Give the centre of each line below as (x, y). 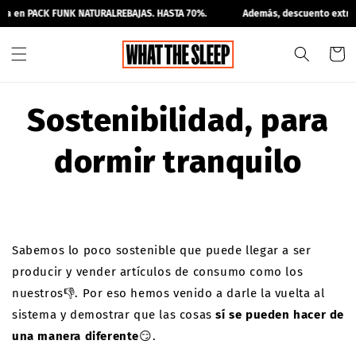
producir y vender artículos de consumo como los (158, 272)
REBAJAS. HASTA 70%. (153, 14)
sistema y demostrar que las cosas (112, 315)
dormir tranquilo (178, 162)
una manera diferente (75, 336)
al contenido (46, 32)
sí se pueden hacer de (278, 315)
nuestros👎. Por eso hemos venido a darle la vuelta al (168, 293)
